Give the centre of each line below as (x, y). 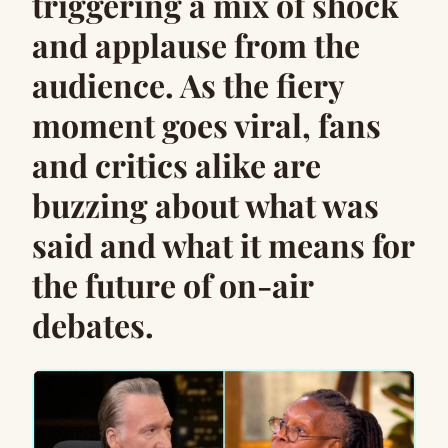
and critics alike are (176, 164)
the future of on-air (172, 284)
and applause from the (196, 44)
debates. (93, 324)
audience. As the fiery (188, 84)
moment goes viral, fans (206, 124)
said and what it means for (223, 244)
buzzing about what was (205, 204)
